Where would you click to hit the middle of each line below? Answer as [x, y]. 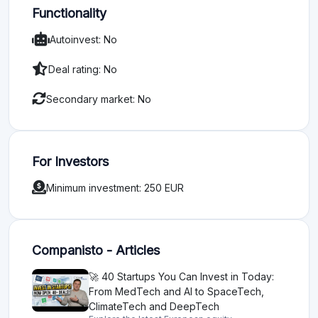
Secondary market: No [99, 95]
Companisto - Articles [96, 246]
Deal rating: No [83, 65]
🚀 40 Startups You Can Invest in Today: [181, 272]
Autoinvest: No [83, 35]
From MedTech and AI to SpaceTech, [176, 287]
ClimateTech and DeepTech [154, 302]
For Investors [70, 157]
